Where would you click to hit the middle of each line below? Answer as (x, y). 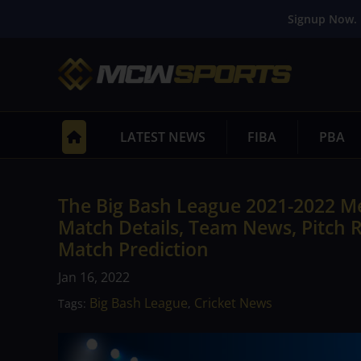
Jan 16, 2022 (94, 277)
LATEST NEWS (162, 137)
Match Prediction (133, 249)
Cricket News (233, 303)
